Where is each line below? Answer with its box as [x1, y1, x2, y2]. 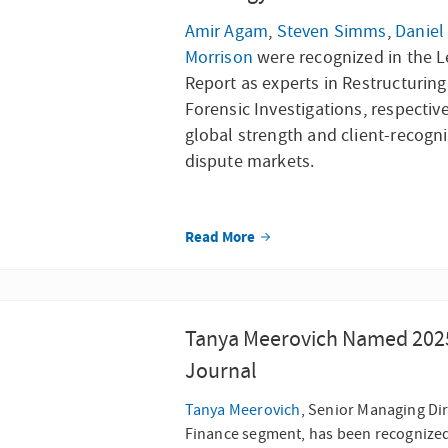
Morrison [184, 46, 253, 69]
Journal [184, 357, 257, 386]
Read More [184, 227, 258, 248]
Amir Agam [184, 20, 269, 43]
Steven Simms [276, 20, 387, 43]
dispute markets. [184, 150, 315, 173]
